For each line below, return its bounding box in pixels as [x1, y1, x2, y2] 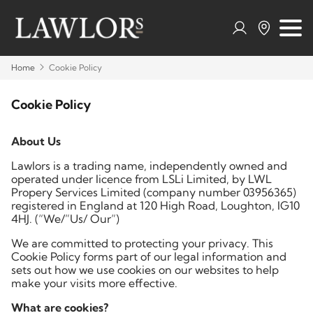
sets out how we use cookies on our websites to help [11, 263, 279, 277]
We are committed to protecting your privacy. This [11, 236, 273, 250]
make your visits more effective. [11, 276, 177, 290]
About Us [11, 134, 61, 148]
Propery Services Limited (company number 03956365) [11, 185, 296, 199]
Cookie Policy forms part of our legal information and [11, 249, 286, 263]
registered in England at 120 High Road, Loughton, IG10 [11, 198, 300, 212]
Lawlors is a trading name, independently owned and [11, 159, 287, 173]
